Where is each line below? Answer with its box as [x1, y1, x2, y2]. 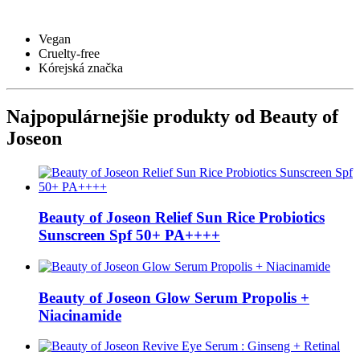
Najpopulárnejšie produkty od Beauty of [6, 105, 338, 127]
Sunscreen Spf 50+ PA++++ [39, 227, 220, 244]
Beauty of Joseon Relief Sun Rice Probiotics [39, 209, 325, 227]
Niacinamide [39, 306, 121, 324]
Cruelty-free [39, 46, 100, 60]
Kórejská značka [39, 60, 123, 75]
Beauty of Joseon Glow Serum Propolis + [39, 288, 309, 306]
